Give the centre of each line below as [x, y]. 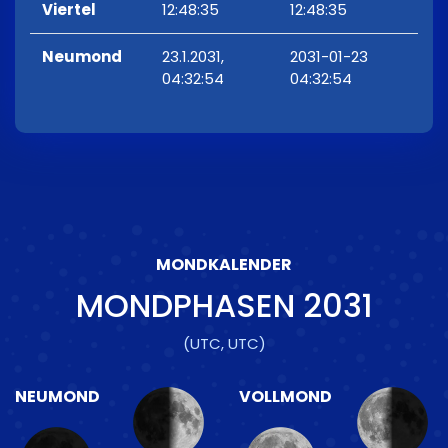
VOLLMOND [285, 397]
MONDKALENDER [224, 265]
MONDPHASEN [189, 306]
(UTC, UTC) [224, 344]
